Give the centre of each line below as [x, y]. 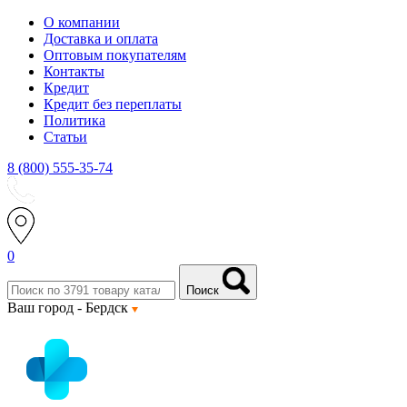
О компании [82, 22]
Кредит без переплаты [113, 104]
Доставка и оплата [101, 39]
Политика [74, 120]
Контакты [74, 71]
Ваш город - [46, 308]
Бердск [109, 308]
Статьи [65, 137]
